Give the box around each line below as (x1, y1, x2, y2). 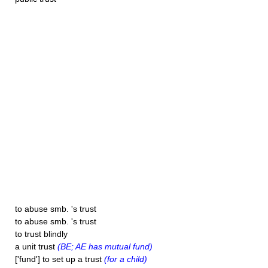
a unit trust (15, 242, 57, 251)
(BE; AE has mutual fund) (57, 242, 153, 251)
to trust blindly (15, 229, 68, 239)
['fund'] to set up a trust (15, 254, 104, 264)
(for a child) (104, 254, 147, 264)
